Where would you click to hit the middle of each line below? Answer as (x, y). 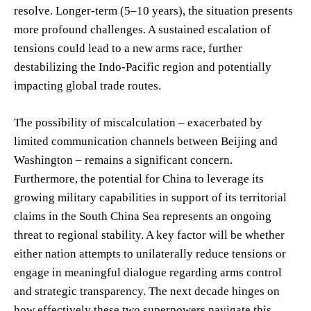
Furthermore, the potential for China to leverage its (139, 178)
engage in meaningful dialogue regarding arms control (148, 272)
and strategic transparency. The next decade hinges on (147, 291)
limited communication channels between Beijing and (146, 141)
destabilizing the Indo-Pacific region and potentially (143, 67)
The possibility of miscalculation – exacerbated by (138, 122)
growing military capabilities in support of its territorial (150, 197)
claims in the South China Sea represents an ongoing (143, 216)
